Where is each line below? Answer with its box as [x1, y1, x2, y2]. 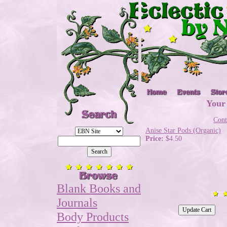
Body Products [57, 210, 129, 223]
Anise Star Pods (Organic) [145, 127, 221, 135]
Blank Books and [57, 181, 141, 195]
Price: [145, 135, 166, 143]
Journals [57, 196, 97, 209]
